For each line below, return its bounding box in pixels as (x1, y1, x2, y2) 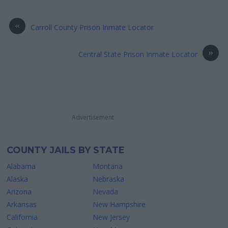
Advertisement (71, 112, 114, 122)
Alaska (7, 174, 28, 184)
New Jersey (93, 212, 130, 222)
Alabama (7, 161, 36, 172)
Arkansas (7, 199, 37, 210)
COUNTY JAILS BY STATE (7, 144, 125, 155)
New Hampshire (93, 199, 146, 210)
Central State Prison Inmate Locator (78, 49, 197, 59)
